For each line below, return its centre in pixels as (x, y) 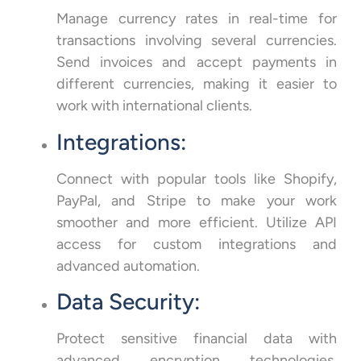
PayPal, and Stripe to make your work (197, 200)
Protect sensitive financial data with (197, 339)
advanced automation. (128, 266)
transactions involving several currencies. (197, 41)
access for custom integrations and (197, 244)
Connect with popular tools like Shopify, (197, 178)
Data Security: (128, 302)
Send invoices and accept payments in (197, 62)
